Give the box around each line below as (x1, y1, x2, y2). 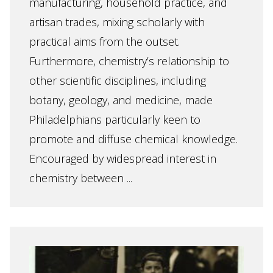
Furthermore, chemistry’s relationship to (29, 54, 229, 68)
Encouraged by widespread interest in (29, 151, 216, 166)
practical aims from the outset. (29, 34, 180, 49)
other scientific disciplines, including (29, 73, 206, 88)
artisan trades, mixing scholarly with (29, 15, 205, 29)
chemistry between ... (29, 171, 132, 185)
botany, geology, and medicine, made (29, 93, 213, 107)
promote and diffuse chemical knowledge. (29, 132, 238, 146)
